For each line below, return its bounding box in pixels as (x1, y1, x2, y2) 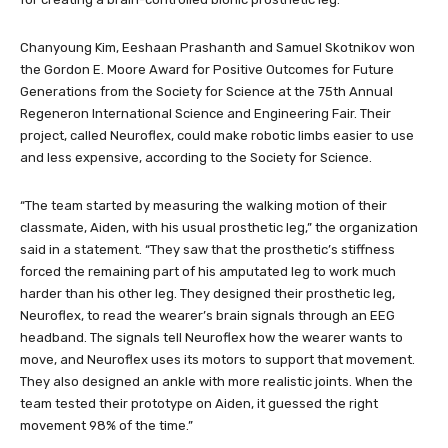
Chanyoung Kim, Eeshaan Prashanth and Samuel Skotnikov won (20, 39, 415, 55)
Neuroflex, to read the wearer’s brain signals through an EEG (20, 307, 395, 323)
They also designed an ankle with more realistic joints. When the (20, 373, 413, 389)
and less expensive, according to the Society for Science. (20, 149, 372, 165)
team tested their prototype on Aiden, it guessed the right (20, 395, 378, 411)
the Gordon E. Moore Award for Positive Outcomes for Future (20, 61, 394, 77)
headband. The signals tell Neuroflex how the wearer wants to (20, 329, 403, 345)
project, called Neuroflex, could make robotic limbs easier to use (20, 127, 414, 143)
